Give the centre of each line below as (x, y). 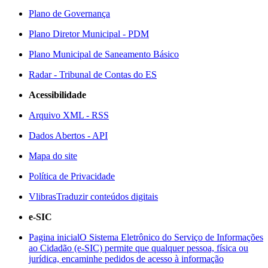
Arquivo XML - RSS (69, 115)
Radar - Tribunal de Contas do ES (93, 74)
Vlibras (42, 197)
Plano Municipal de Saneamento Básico (104, 54)
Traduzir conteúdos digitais (107, 197)
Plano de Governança (69, 13)
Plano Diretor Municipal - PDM (89, 34)
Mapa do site (53, 156)
